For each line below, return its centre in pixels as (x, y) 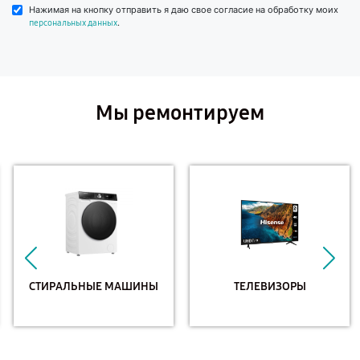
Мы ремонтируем (180, 113)
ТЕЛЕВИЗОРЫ (268, 286)
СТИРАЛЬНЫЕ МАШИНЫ (92, 286)
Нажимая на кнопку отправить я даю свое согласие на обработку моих (184, 10)
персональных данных (73, 23)
